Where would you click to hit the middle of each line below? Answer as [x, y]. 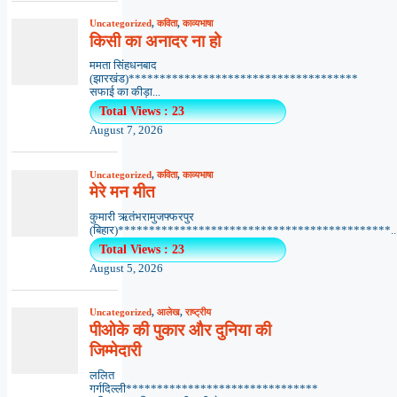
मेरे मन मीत [122, 192]
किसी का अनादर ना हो [157, 41]
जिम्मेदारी [115, 350]
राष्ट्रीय [198, 312]
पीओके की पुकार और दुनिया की [180, 330]
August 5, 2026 [126, 268]
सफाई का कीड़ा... [125, 93]
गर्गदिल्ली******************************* [203, 389]
